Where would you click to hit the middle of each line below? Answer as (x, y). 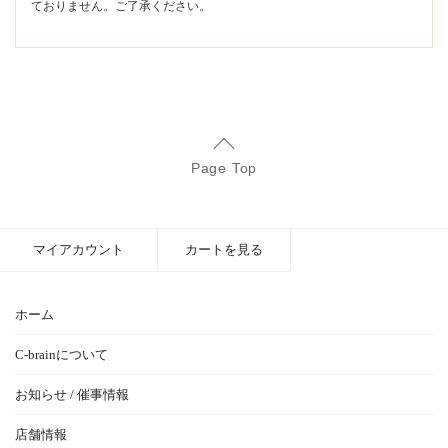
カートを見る (223, 249)
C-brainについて (61, 354)
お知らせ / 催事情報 (72, 394)
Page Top (224, 168)
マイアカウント (78, 249)
